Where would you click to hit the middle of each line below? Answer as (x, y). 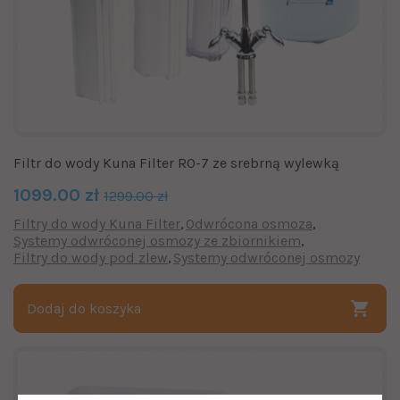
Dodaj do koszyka (84, 308)
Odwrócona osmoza (249, 223)
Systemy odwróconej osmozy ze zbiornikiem (157, 240)
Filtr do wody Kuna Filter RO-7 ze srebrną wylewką (176, 162)
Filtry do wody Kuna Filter (97, 223)
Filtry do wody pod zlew (91, 257)
